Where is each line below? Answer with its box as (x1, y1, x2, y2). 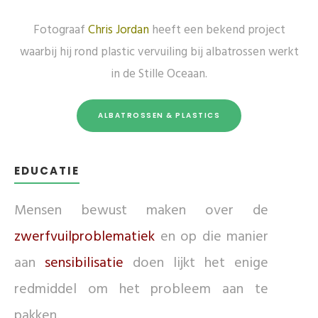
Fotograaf (33, 21, 88, 40)
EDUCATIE (14, 163, 79, 179)
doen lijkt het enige (124, 252, 268, 275)
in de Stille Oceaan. (111, 65, 207, 84)
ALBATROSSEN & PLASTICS (98, 110, 220, 121)
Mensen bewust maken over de (14, 199, 268, 223)
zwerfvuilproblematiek (14, 226, 155, 249)
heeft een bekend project (148, 21, 285, 40)
